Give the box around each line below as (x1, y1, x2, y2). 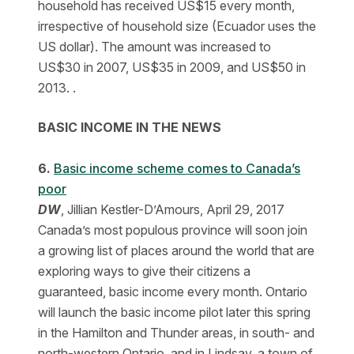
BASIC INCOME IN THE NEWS (38, 119, 221, 135)
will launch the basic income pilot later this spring (38, 304, 311, 320)
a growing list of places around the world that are (38, 243, 314, 258)
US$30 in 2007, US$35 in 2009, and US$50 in (38, 59, 306, 75)
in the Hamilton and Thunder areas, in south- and (38, 325, 314, 341)
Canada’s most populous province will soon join (38, 222, 307, 238)
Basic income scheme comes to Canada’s (54, 160, 300, 176)
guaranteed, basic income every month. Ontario (38, 284, 307, 299)
